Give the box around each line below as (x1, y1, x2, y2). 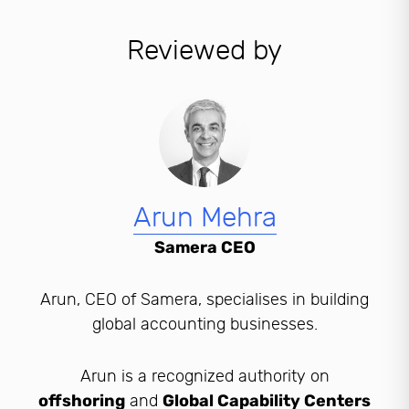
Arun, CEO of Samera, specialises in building (40, 289, 369, 310)
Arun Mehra (132, 201, 277, 235)
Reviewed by (127, 34, 282, 68)
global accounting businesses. (91, 314, 318, 335)
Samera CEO (153, 237, 256, 258)
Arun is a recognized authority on (79, 366, 330, 387)
